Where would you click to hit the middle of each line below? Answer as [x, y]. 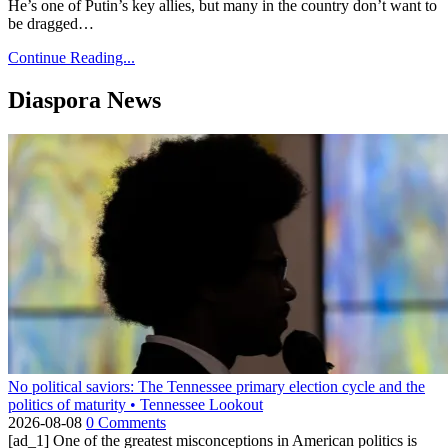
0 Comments [126, 423]
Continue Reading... [71, 58]
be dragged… [51, 24]
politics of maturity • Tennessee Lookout [135, 405]
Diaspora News [84, 100]
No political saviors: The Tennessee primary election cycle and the [216, 387]
